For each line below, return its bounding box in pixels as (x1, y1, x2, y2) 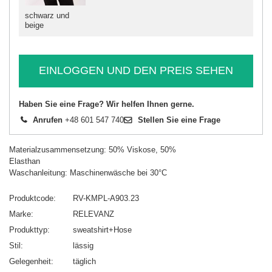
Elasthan (9, 156, 40, 166)
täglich (73, 256, 96, 266)
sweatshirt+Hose (73, 225, 132, 234)
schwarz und (25, 10, 69, 20)
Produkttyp (9, 225, 47, 234)
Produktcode (9, 193, 53, 203)
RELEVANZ (73, 209, 114, 219)
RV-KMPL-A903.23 (73, 193, 139, 203)
